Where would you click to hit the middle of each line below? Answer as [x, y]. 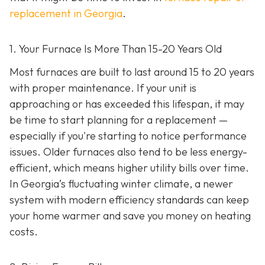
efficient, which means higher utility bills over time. [129, 168]
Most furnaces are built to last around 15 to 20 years [132, 72]
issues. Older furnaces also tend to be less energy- [128, 152]
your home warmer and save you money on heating [130, 216]
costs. [24, 232]
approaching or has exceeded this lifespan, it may [127, 104]
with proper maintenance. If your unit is [103, 88]
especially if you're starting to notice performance [128, 136]
